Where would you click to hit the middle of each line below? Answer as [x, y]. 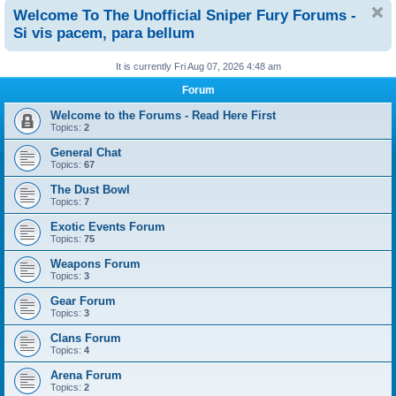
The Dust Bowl [90, 190]
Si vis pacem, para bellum [104, 34]
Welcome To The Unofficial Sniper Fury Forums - [185, 16]
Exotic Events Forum [108, 227]
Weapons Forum [95, 264]
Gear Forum [83, 301]
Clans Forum [86, 339]
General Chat [86, 153]
